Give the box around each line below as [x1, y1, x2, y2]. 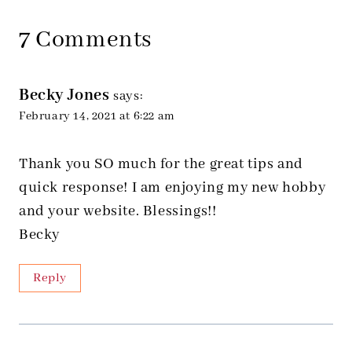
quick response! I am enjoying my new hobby [19, 178, 326, 198]
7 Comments [19, 25, 152, 56]
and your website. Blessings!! [19, 202, 217, 222]
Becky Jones [19, 85, 110, 107]
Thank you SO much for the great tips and [19, 155, 304, 174]
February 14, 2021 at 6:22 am [19, 109, 175, 124]
